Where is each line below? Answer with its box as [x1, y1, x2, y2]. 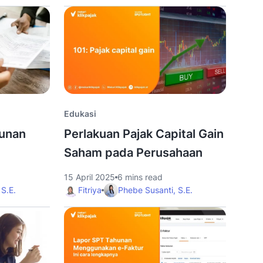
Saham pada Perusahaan [63, 146, 203, 160]
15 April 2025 [63, 172, 115, 182]
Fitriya [77, 185, 102, 195]
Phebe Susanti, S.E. [117, 185, 193, 195]
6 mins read [117, 172, 163, 182]
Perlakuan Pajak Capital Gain [63, 127, 224, 141]
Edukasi [63, 109, 96, 119]
